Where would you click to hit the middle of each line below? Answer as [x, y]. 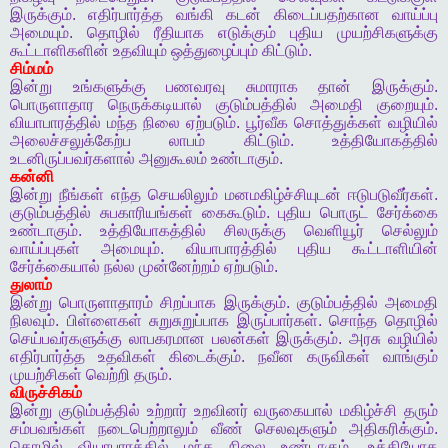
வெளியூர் [334, 231]
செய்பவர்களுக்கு [66, 339]
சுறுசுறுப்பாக [189, 321]
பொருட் [344, 213]
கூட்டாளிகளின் [59, 51]
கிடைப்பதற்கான [326, 15]
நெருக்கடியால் [154, 105]
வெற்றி [108, 375]
